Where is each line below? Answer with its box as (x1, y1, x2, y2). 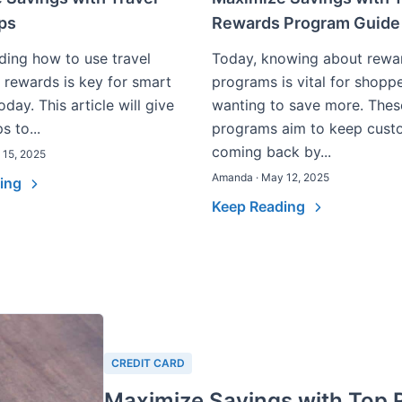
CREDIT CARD (111, 356, 185, 371)
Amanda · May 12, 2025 (212, 170, 329, 184)
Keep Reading (212, 197, 309, 215)
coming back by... (212, 143, 331, 161)
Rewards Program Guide (212, 13, 400, 32)
